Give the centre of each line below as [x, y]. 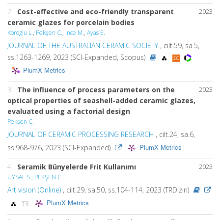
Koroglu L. [20, 33]
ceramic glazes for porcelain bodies [71, 22]
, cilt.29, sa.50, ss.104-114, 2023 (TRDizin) [126, 190]
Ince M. [75, 33]
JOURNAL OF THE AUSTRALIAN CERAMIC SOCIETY [83, 45]
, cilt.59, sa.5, [179, 45]
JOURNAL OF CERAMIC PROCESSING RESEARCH [81, 134]
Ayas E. [96, 33]
